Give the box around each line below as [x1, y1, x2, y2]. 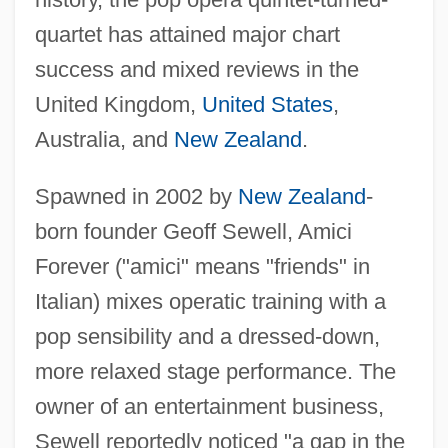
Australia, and [34, 126, 174, 152]
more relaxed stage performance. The [34, 358, 396, 384]
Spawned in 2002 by [34, 183, 238, 209]
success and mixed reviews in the [34, 56, 359, 82]
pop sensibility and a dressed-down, [34, 323, 380, 349]
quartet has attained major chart [34, 21, 340, 47]
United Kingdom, [34, 91, 202, 117]
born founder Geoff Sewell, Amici [34, 218, 352, 244]
